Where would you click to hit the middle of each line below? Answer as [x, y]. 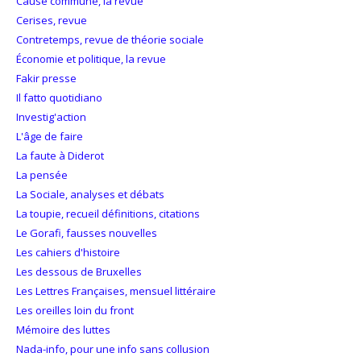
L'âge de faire [50, 137]
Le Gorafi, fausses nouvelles [87, 233]
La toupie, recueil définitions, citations [108, 214]
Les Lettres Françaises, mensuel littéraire [116, 291]
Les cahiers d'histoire [68, 253]
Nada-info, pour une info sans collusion [113, 349]
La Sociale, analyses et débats [90, 195]
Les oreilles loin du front [75, 311]
